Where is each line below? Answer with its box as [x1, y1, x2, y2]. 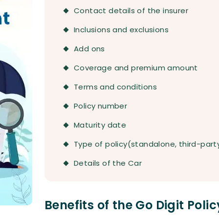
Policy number [74, 101, 128, 111]
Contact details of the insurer [74, 5, 188, 16]
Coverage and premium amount [74, 63, 198, 73]
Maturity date [74, 120, 127, 130]
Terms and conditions [74, 82, 157, 92]
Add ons [74, 44, 105, 54]
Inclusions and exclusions [74, 24, 169, 35]
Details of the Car [74, 158, 142, 168]
